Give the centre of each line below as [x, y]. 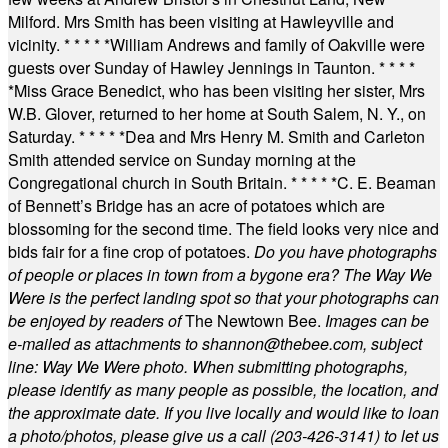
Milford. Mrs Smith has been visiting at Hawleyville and [201, 21]
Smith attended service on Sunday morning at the [182, 159]
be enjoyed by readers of [94, 320]
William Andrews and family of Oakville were [267, 44]
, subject [392, 343]
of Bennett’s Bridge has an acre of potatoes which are [196, 205]
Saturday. [43, 136]
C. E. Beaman [386, 182]
